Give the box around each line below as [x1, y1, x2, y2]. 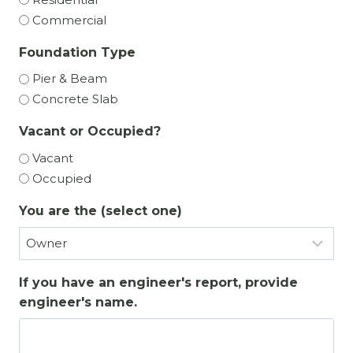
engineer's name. [19, 294, 137, 310]
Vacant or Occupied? [19, 124, 161, 139]
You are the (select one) [19, 203, 182, 218]
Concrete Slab [32, 91, 118, 107]
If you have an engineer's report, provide [19, 274, 298, 290]
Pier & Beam [32, 71, 107, 87]
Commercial [32, 12, 106, 28]
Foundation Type [19, 44, 136, 60]
